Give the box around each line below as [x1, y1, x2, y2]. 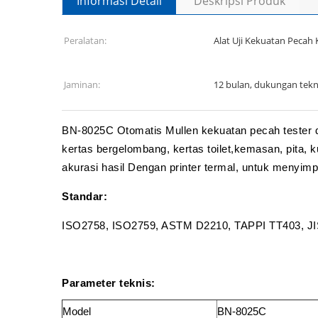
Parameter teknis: [62, 277, 155, 289]
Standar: [62, 190, 107, 202]
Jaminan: [64, 78, 100, 91]
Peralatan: [64, 34, 106, 47]
